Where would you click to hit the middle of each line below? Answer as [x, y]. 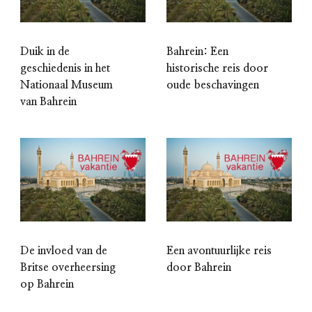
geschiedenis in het [65, 69]
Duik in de [45, 52]
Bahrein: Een [197, 52]
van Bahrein [48, 102]
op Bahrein [47, 284]
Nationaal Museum [67, 85]
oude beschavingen [213, 85]
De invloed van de [64, 251]
